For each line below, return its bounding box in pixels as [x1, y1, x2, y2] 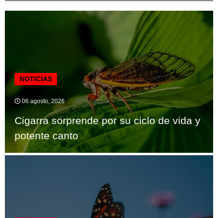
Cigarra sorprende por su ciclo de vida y [15, 114, 200, 126]
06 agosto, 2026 [20, 97, 65, 105]
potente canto [15, 129, 78, 141]
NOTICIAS [19, 74, 52, 83]
